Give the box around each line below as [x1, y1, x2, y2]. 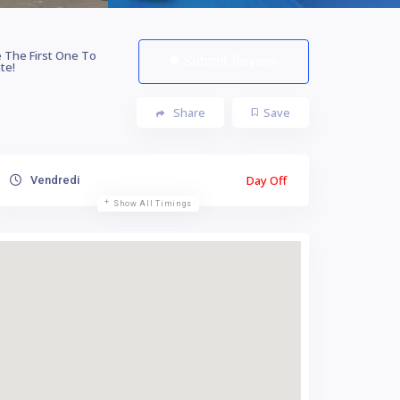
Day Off [246, 171, 287, 188]
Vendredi [28, 172, 79, 187]
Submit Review [184, 52, 279, 70]
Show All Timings [112, 198, 193, 208]
